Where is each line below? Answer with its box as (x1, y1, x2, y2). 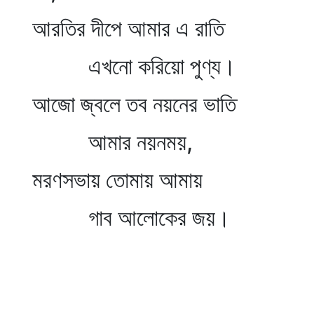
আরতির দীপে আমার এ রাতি (21, 15, 224, 42)
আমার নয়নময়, (21, 128, 193, 156)
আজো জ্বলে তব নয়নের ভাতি (21, 90, 236, 118)
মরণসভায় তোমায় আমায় (21, 166, 203, 193)
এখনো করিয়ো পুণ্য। (21, 53, 236, 80)
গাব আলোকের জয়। (21, 204, 231, 231)
